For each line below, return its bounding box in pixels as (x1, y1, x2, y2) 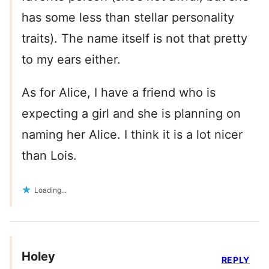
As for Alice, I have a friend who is (22, 85, 216, 100)
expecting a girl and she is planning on (22, 106, 241, 121)
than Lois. (22, 148, 77, 163)
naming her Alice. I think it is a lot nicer (22, 127, 243, 142)
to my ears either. (22, 52, 121, 67)
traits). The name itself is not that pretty (22, 31, 247, 46)
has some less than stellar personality (22, 10, 234, 25)
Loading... (34, 186, 67, 195)
